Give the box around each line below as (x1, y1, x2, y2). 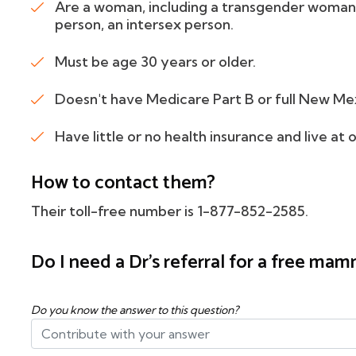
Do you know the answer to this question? (31, 303, 238, 317)
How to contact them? (31, 168, 215, 199)
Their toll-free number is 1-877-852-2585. (31, 202, 308, 220)
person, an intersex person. (55, 15, 234, 33)
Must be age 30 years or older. (55, 52, 256, 71)
